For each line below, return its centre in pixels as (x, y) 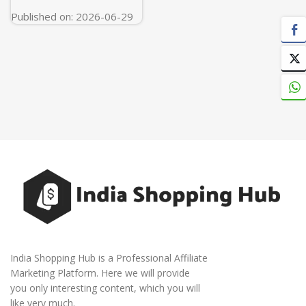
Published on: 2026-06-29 (72, 16)
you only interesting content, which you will (105, 288)
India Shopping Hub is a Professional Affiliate (109, 258)
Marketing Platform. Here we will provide (100, 273)
